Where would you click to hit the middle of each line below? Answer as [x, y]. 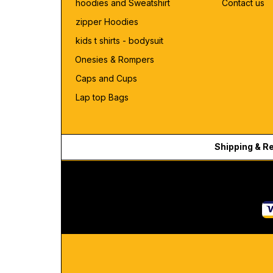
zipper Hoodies [107, 22]
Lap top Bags [102, 97]
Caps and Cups [106, 79]
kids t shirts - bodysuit [121, 41]
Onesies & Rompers [115, 60]
